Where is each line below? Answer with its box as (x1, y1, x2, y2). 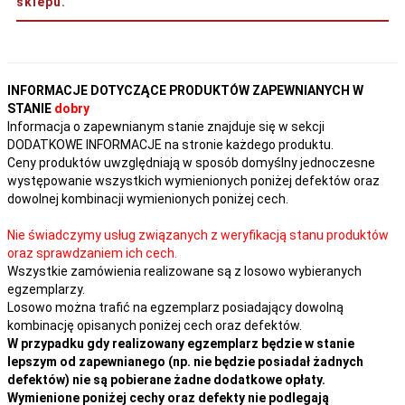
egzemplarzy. (7, 281, 85, 297)
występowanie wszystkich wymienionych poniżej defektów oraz (7, 173, 380, 188)
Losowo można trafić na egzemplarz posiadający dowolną (7, 299, 344, 315)
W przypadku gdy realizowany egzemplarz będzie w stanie (7, 335, 354, 351)
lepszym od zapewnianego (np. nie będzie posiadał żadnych (7, 353, 363, 369)
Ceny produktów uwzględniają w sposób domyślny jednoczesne (7, 155, 375, 170)
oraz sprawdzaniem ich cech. (7, 245, 177, 260)
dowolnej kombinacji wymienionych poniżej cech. (7, 191, 288, 206)
